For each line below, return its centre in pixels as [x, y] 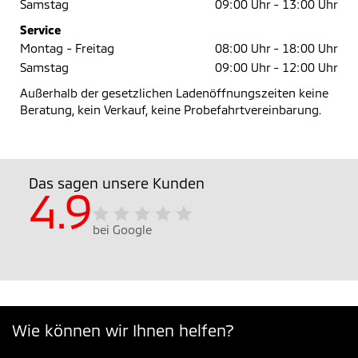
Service [40, 30]
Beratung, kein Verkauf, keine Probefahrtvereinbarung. [171, 110]
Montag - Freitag [67, 48]
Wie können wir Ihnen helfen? [123, 330]
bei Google [123, 230]
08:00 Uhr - [247, 48]
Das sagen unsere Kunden [117, 183]
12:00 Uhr [308, 68]
